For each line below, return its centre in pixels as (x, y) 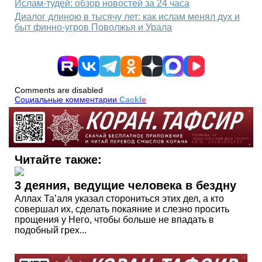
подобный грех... (51, 230)
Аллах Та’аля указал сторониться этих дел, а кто (119, 199)
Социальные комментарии (67, 99)
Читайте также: (58, 160)
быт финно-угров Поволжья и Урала (93, 27)
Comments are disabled (59, 90)
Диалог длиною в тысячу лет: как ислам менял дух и (127, 16)
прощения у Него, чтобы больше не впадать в (114, 220)
